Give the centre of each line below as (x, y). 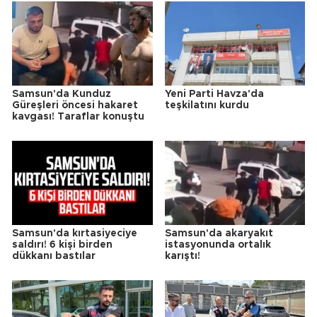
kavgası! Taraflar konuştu (78, 117)
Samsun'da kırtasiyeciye (75, 234)
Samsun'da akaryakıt (219, 234)
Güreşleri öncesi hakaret (75, 106)
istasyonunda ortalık (218, 245)
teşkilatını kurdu (207, 106)
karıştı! (182, 257)
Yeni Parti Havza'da (214, 94)
